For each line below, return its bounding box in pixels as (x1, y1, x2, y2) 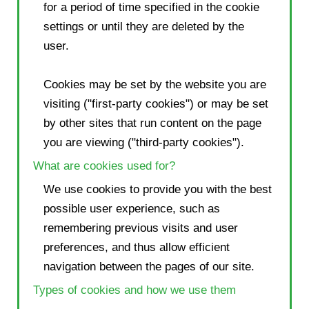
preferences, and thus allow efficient (43, 240, 230, 254)
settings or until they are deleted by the (43, 19, 244, 33)
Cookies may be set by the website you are (43, 77, 266, 91)
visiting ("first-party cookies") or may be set (43, 97, 268, 110)
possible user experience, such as (43, 201, 220, 215)
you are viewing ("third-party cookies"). (43, 135, 244, 149)
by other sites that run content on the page (43, 116, 261, 130)
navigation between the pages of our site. (43, 259, 255, 273)
